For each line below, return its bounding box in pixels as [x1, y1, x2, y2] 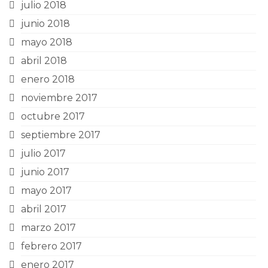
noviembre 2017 [21, 92, 98, 103]
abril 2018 [21, 55, 67, 66]
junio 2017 [21, 166, 69, 178]
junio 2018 [21, 18, 70, 29]
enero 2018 [21, 74, 75, 85]
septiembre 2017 [21, 129, 100, 141]
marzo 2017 [21, 222, 76, 233]
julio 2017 [21, 148, 66, 159]
